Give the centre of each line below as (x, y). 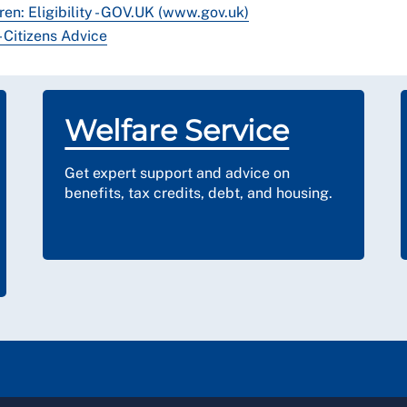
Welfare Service (177, 130)
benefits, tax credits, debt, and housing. (199, 193)
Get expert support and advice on (178, 173)
